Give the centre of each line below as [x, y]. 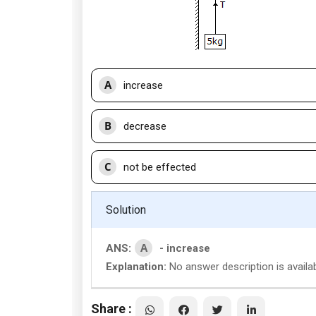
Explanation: [136, 267]
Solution [126, 210]
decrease [145, 126]
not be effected [160, 167]
